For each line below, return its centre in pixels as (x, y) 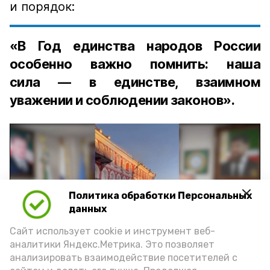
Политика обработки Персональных (160, 196)
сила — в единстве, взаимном (135, 82)
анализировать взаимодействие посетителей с (124, 258)
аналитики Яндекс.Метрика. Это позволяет (112, 244)
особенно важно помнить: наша (135, 64)
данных (88, 209)
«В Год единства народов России (135, 46)
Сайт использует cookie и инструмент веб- (112, 231)
